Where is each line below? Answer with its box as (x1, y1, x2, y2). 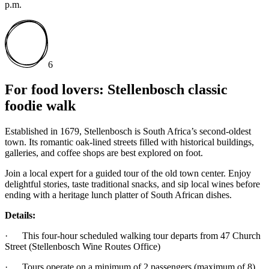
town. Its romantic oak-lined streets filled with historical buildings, (5, 137, 254, 148)
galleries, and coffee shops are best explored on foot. (5, 148, 203, 159)
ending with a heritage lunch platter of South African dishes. (5, 190, 232, 201)
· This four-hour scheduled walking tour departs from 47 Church (5, 231, 261, 241)
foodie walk (5, 98, 76, 114)
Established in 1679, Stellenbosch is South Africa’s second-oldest (5, 126, 251, 137)
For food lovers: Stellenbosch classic (5, 82, 228, 98)
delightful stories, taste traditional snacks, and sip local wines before (5, 179, 260, 190)
